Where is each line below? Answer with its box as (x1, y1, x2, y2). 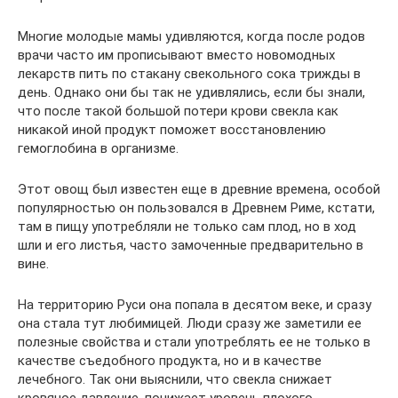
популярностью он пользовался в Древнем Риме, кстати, (18, 200, 375, 217)
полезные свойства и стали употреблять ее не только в (18, 334, 370, 351)
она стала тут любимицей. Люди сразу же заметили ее (18, 315, 362, 332)
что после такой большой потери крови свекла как (18, 103, 338, 120)
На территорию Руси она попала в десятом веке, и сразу (18, 297, 371, 314)
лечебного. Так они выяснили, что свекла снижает (18, 371, 332, 388)
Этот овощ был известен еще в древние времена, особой (18, 181, 380, 198)
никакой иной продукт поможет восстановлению (18, 122, 326, 139)
